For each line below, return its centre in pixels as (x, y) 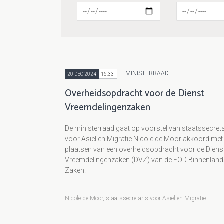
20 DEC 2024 (82, 74)
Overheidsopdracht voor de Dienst (135, 94)
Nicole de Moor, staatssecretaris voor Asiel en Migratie (135, 199)
